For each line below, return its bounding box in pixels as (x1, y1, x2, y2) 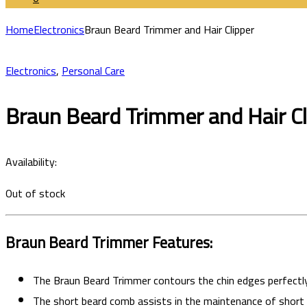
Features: (152, 228, 212, 258)
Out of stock (5, 182, 65, 204)
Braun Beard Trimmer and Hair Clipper (84, 19, 254, 40)
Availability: (5, 151, 57, 172)
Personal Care (62, 60, 125, 81)
